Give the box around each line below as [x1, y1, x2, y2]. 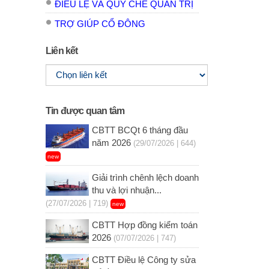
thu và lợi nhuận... [91, 186, 162, 196]
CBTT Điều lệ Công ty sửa [91, 255, 196, 265]
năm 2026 [91, 138, 131, 148]
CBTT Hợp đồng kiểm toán [91, 220, 198, 231]
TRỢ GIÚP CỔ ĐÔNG [55, 19, 145, 29]
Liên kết [46, 46, 78, 56]
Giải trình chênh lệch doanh [91, 173, 199, 183]
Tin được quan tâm [46, 106, 125, 116]
